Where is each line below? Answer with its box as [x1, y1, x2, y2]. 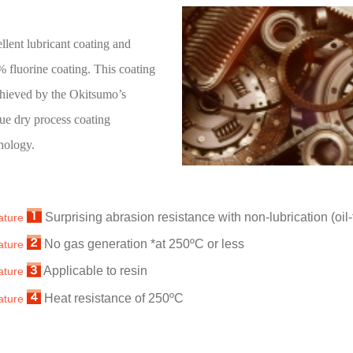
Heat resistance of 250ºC [41, 291, 184, 305]
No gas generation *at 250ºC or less [41, 237, 244, 251]
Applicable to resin [41, 264, 147, 278]
